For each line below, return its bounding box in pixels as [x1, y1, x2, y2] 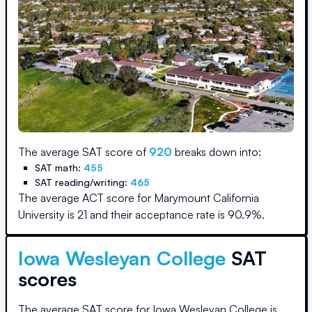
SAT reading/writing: [35, 176, 130, 188]
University [18, 208, 65, 221]
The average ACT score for [18, 191, 154, 205]
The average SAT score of [18, 145, 149, 159]
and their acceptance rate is [87, 208, 228, 221]
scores [18, 267, 77, 291]
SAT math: [35, 162, 84, 173]
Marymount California [154, 191, 259, 205]
